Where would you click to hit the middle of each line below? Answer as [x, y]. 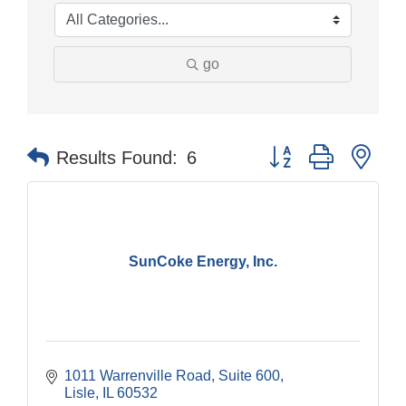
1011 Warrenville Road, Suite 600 [172, 376]
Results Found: [117, 158]
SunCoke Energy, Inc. [203, 261]
